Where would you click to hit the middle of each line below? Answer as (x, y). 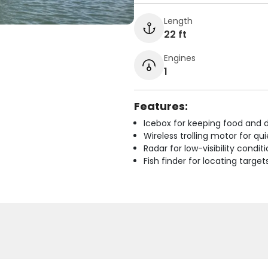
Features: (161, 106)
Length (178, 21)
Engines (180, 58)
